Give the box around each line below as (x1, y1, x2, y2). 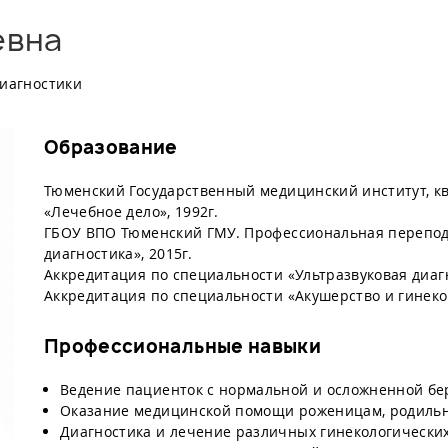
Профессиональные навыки (44, 334, 326, 359)
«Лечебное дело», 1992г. (44, 202, 219, 221)
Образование (44, 135, 178, 160)
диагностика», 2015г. (44, 244, 192, 263)
